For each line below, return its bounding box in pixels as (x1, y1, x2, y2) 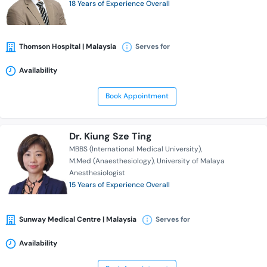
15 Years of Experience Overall (69, 180, 170, 190)
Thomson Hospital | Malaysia (19, 42, 116, 52)
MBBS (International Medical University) (69, 144, 201, 154)
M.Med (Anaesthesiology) (69, 156, 154, 166)
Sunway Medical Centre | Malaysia (19, 215, 136, 225)
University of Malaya (157, 156, 225, 166)
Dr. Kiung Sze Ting (69, 130, 152, 143)
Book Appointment (105, 91, 169, 101)
